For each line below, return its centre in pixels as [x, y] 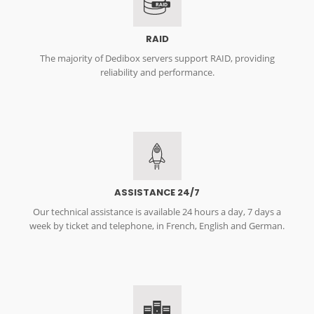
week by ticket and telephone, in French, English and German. [157, 226]
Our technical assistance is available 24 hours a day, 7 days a [157, 212]
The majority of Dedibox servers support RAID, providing [157, 59]
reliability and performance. [157, 73]
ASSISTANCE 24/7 [157, 193]
